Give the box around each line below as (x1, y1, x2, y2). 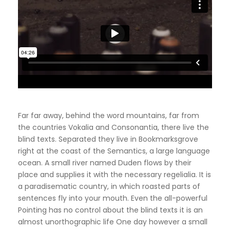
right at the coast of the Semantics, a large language (18, 145, 210, 156)
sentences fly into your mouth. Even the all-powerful (18, 193, 207, 203)
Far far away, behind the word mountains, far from (18, 110, 199, 121)
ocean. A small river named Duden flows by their (18, 157, 191, 168)
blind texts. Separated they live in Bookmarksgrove (18, 133, 198, 144)
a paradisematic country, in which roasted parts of (18, 181, 200, 191)
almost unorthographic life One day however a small (18, 216, 207, 227)
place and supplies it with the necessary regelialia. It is (18, 169, 211, 180)
